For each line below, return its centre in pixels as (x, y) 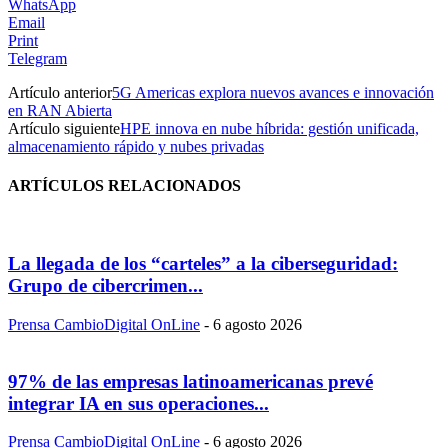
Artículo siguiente (64, 128)
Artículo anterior (60, 92)
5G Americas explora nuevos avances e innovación (273, 92)
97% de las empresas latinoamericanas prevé (190, 381)
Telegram (37, 58)
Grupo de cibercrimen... (105, 286)
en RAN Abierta (60, 110)
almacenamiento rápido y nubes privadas (136, 146)
